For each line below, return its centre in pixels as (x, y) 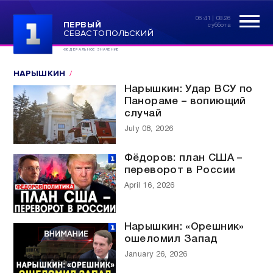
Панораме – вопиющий (185, 101)
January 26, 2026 (156, 255)
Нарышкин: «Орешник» (184, 227)
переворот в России (180, 170)
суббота (219, 25)
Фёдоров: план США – (183, 158)
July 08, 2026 (149, 129)
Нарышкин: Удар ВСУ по (188, 89)
